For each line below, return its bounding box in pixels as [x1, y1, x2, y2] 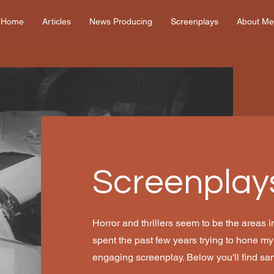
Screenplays [170, 17, 218, 26]
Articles [42, 17, 71, 26]
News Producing [89, 17, 152, 26]
